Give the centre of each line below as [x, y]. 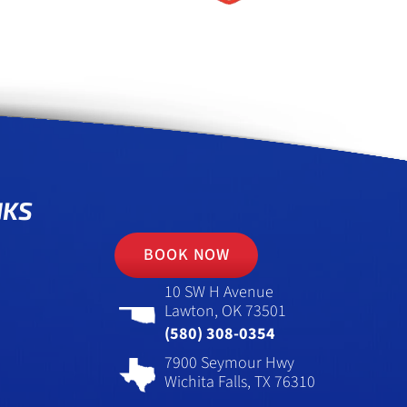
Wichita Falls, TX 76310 [240, 382]
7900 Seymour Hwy [229, 362]
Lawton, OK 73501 [225, 312]
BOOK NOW [187, 255]
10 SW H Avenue [219, 293]
